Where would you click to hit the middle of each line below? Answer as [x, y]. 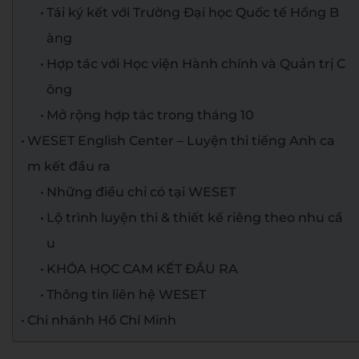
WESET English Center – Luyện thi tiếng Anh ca [182, 141]
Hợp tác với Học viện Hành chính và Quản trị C [196, 64]
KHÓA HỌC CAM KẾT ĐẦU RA [143, 269]
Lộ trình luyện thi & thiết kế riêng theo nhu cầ [195, 218]
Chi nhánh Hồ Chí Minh [102, 320]
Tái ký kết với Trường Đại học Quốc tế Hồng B [193, 12]
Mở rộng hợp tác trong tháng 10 [151, 115]
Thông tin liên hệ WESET [127, 294]
